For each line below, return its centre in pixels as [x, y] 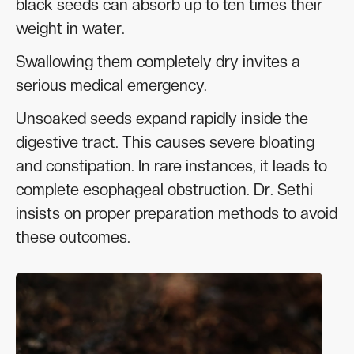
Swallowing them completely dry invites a [158, 61]
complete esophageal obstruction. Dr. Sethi [164, 189]
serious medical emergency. [111, 85]
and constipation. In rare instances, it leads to [171, 166]
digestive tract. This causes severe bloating [165, 142]
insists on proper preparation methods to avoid [177, 213]
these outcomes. [73, 237]
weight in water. [70, 28]
